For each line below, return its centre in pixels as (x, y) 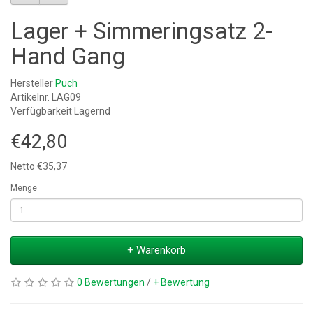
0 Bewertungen (111, 282)
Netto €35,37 (39, 166)
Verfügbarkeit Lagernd (60, 111)
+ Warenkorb (156, 250)
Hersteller (33, 83)
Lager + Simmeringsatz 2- (141, 31)
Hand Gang (68, 56)
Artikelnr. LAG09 (46, 97)
